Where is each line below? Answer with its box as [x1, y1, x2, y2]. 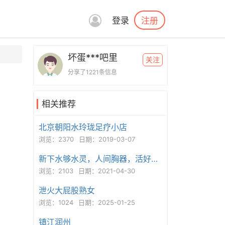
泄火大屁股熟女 [38, 185, 95, 195]
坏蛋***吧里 [67, 52, 118, 63]
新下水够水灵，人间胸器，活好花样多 [151, 154, 158, 164]
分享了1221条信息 [67, 68, 117, 76]
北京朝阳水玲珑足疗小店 [38, 122, 127, 132]
